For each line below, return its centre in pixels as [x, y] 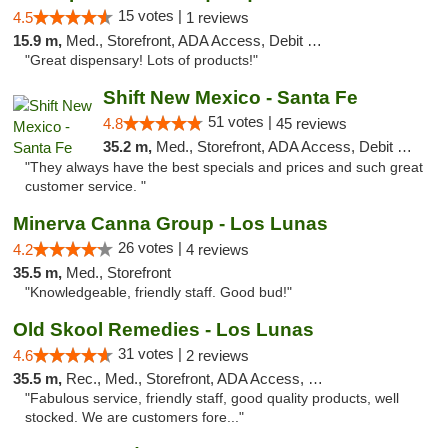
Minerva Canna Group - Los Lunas [170, 223]
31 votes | [152, 353]
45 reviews [311, 123]
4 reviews [217, 249]
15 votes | [152, 15]
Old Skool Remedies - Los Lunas [163, 329]
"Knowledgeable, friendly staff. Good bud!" [158, 292]
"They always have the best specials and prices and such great [224, 167]
